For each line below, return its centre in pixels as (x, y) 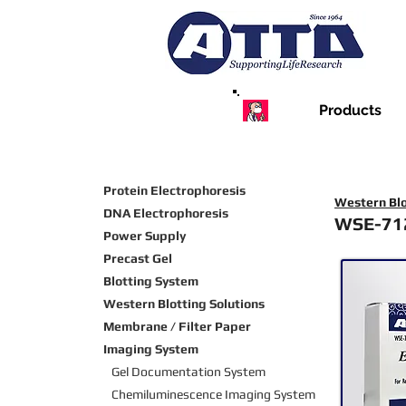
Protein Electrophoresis (174, 191)
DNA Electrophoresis (166, 213)
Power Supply (145, 236)
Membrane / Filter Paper (177, 327)
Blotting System (151, 281)
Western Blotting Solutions (184, 304)
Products (350, 111)
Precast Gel (138, 259)
